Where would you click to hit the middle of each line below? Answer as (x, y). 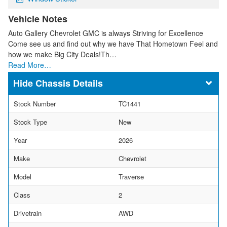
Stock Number (35, 103)
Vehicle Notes (38, 18)
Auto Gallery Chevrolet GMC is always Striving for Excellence (106, 33)
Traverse (131, 176)
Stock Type (30, 122)
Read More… (30, 65)
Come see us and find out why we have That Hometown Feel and (113, 43)
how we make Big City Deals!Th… (62, 54)
